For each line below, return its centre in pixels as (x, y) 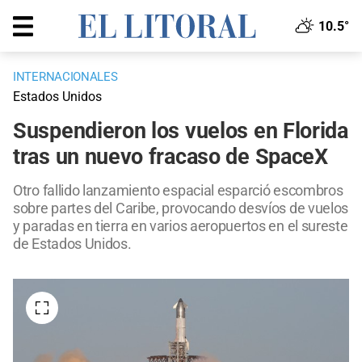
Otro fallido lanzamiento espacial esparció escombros (178, 191)
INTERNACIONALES (65, 77)
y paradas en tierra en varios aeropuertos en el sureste (181, 226)
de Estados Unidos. (72, 244)
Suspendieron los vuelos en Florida (181, 131)
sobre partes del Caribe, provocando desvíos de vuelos (181, 208)
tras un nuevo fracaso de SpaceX (170, 157)
